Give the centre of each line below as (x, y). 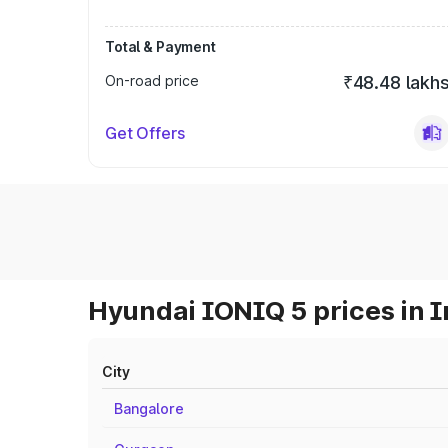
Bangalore (149, 408)
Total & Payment (160, 46)
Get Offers (145, 133)
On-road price (152, 80)
